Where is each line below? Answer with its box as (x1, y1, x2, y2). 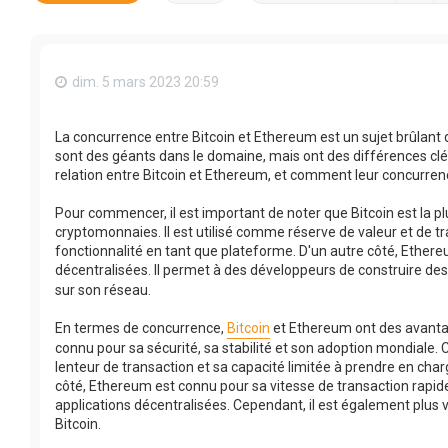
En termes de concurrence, (55, 320, 227, 337)
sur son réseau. (55, 282, 151, 299)
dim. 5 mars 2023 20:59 (72, 74, 219, 90)
